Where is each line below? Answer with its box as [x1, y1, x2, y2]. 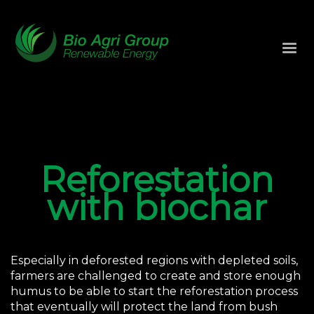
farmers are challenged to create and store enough [11, 268, 301, 282]
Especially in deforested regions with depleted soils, [11, 253, 298, 267]
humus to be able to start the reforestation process [11, 284, 298, 298]
